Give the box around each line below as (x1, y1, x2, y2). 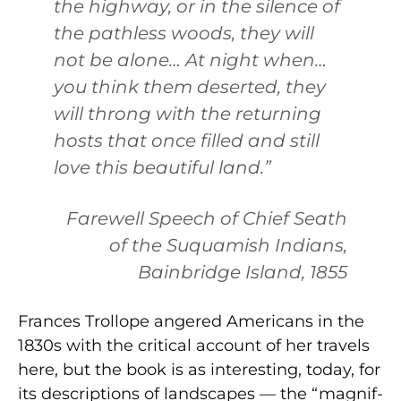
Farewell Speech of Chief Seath (66, 207, 347, 229)
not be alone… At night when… (54, 48, 327, 71)
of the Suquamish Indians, (109, 234, 347, 256)
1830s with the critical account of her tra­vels (18, 335, 370, 355)
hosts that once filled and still (54, 129, 320, 151)
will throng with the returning (54, 102, 321, 124)
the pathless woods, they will (54, 21, 314, 44)
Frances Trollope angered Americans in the (18, 311, 364, 331)
